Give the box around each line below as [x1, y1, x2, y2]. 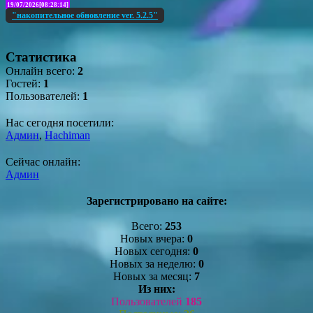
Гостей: [6, 77, 43, 89]
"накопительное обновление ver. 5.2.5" [12, 10, 158, 20]
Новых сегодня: [115, 245, 193, 257]
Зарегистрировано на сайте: [86, 194, 227, 207]
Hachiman [45, 129, 90, 141]
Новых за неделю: [109, 257, 198, 270]
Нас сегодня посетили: [6, 116, 114, 129]
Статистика [6, 49, 77, 64]
